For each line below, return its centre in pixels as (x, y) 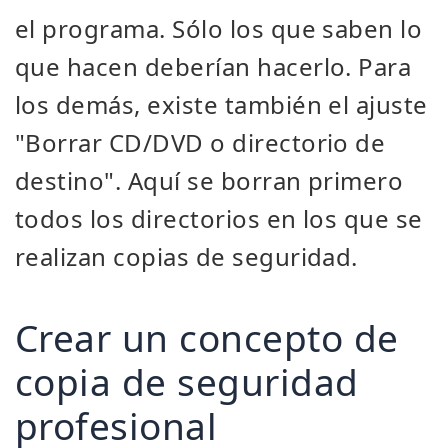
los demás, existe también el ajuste (221, 104)
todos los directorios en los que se (219, 218)
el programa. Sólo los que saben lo (219, 28)
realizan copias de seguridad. (186, 256)
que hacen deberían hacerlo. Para (213, 66)
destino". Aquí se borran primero (209, 180)
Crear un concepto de (207, 337)
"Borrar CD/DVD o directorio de (200, 142)
